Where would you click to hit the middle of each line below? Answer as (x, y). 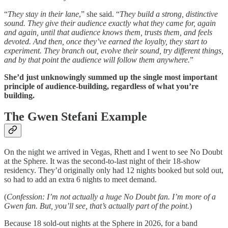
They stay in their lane (43, 14)
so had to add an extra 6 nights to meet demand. (80, 180)
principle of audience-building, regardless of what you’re (101, 86)
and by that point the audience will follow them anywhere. (97, 60)
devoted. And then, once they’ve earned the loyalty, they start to (106, 41)
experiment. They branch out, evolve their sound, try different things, (114, 50)
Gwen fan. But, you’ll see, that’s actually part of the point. (97, 206)
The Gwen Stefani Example (76, 117)
